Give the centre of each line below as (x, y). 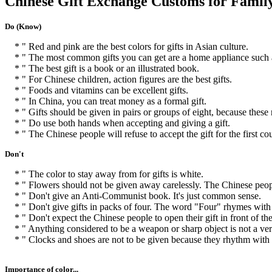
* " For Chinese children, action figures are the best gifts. (118, 79)
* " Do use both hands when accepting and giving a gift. (117, 123)
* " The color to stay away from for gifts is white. (104, 174)
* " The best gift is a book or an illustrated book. (102, 68)
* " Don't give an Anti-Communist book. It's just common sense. (133, 195)
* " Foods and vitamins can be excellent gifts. (97, 90)
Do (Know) (23, 26)
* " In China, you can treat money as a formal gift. (106, 101)
